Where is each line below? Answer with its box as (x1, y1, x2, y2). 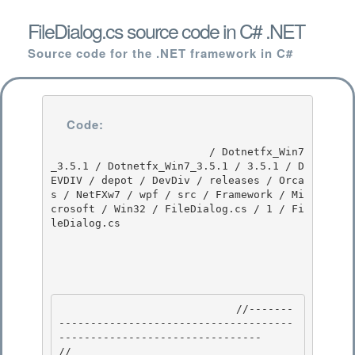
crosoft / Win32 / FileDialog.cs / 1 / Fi (50, 202, 304, 215)
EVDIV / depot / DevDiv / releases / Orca (50, 174, 304, 186)
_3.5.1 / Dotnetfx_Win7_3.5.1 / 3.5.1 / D (50, 159, 304, 172)
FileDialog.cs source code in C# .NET (28, 16, 304, 44)
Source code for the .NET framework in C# (28, 44, 293, 62)
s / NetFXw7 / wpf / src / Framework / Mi (50, 188, 304, 200)
